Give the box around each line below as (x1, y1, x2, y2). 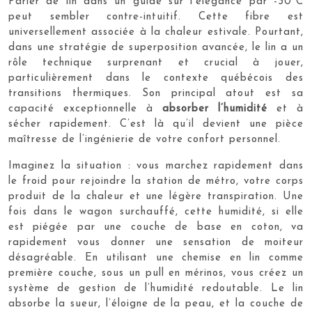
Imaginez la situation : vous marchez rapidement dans (8, 160, 304, 171)
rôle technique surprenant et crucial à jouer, (8, 57, 304, 68)
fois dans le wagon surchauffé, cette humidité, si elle (8, 206, 304, 217)
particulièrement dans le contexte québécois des (8, 72, 304, 84)
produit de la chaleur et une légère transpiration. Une (8, 191, 304, 202)
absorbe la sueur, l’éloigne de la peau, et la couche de (8, 298, 304, 309)
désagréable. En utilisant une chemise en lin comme (8, 252, 304, 263)
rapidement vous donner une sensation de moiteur (8, 237, 304, 248)
